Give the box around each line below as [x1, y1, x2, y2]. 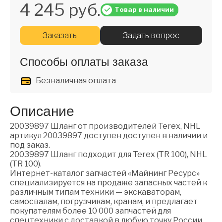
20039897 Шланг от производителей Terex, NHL [10, 121, 201, 131]
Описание [10, 103, 74, 120]
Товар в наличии [114, 5, 174, 14]
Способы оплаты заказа [20, 55, 148, 69]
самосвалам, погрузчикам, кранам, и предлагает [10, 197, 198, 207]
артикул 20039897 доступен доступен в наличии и [10, 131, 208, 141]
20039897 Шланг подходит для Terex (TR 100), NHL [10, 150, 207, 160]
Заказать [43, 30, 77, 40]
